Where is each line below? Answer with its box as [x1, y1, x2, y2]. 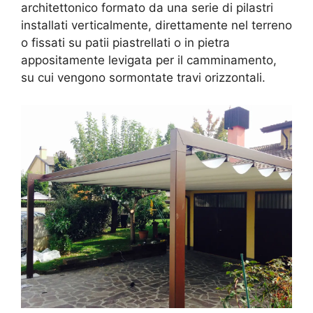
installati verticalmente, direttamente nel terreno [21, 18, 292, 33]
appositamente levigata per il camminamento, [21, 53, 277, 68]
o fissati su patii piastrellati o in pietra [21, 36, 230, 50]
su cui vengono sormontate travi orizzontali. [21, 71, 265, 85]
